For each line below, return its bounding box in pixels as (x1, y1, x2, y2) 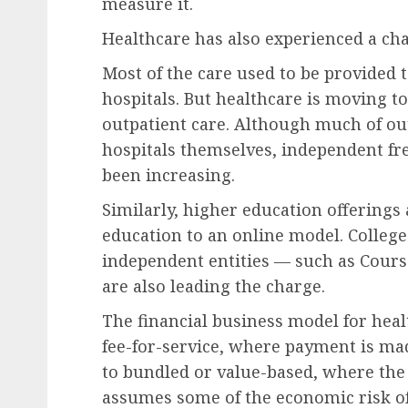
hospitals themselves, (102, 138, 281, 160)
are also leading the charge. (102, 275, 330, 297)
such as (291, 250, 355, 271)
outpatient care (102, 113, 226, 135)
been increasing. (102, 164, 240, 186)
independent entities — (102, 250, 291, 271)
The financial (102, 310, 208, 331)
